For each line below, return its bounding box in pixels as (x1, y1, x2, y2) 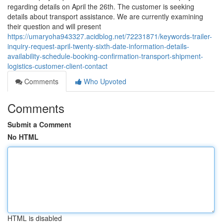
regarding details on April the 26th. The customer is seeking (7, 1, 194, 11)
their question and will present (7, 21, 101, 31)
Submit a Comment (7, 119, 71, 129)
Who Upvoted (82, 76, 126, 86)
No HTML (7, 132, 39, 142)
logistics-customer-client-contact (7, 61, 108, 71)
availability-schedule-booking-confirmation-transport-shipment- (7, 51, 203, 61)
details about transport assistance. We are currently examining (7, 11, 203, 21)
